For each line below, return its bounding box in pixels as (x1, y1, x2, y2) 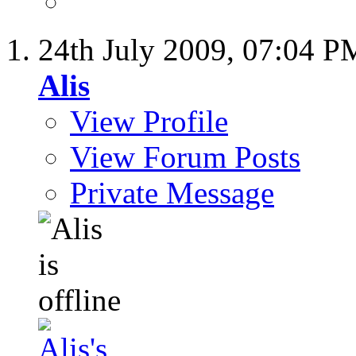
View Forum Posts (70, 140, 300, 175)
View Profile (70, 104, 228, 139)
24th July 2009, (38, 33, 242, 68)
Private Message (70, 176, 274, 211)
